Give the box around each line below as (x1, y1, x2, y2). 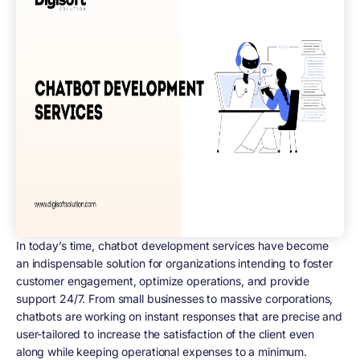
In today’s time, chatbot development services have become (16, 238, 329, 252)
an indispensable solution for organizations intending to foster (16, 256, 333, 270)
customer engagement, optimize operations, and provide (16, 273, 310, 288)
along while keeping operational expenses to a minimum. (16, 344, 310, 358)
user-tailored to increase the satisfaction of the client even (16, 326, 315, 341)
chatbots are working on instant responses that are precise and (16, 309, 343, 323)
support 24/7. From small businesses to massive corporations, (16, 291, 333, 305)
